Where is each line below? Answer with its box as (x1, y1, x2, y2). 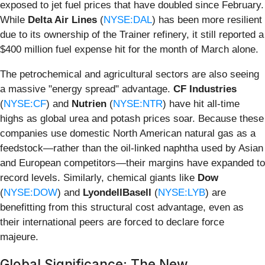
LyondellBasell (83, 186, 151, 198)
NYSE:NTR (113, 98, 163, 109)
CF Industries (173, 83, 237, 95)
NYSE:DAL (104, 14, 152, 25)
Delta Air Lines (28, 14, 97, 25)
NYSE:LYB (158, 186, 205, 198)
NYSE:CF (4, 98, 46, 109)
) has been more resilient (152, 14, 262, 25)
